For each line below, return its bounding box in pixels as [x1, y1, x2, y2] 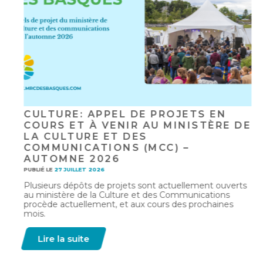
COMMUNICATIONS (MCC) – [18, 142, 183, 154]
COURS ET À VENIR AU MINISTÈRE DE [18, 120, 245, 131]
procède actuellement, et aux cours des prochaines [18, 199, 227, 210]
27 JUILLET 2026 [48, 166, 99, 173]
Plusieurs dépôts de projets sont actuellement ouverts [18, 180, 241, 191]
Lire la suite [32, 233, 83, 245]
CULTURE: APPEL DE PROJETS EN [18, 109, 220, 120]
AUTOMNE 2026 [18, 153, 114, 165]
